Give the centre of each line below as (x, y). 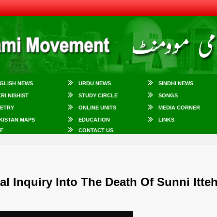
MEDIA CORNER (179, 108)
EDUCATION (94, 120)
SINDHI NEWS (176, 83)
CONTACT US (96, 130)
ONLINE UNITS (97, 108)
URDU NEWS (95, 83)
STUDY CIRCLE (98, 95)
